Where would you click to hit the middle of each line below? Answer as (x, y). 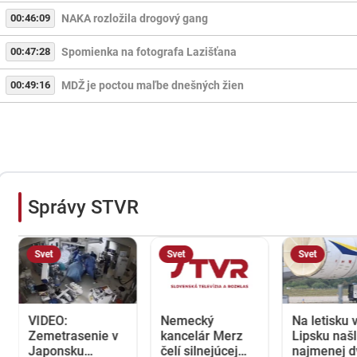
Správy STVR (83, 208)
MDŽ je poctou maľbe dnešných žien (152, 86)
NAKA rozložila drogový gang (134, 19)
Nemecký (187, 321)
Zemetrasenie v (73, 336)
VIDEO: (48, 321)
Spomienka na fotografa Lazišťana (149, 52)
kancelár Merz (201, 336)
